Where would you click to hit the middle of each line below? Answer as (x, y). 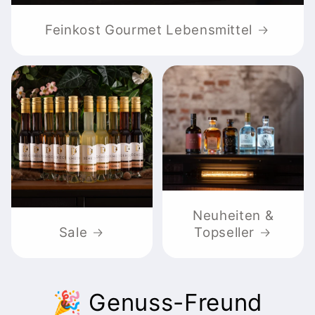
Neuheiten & (233, 215)
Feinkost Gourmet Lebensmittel (149, 30)
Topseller (225, 232)
